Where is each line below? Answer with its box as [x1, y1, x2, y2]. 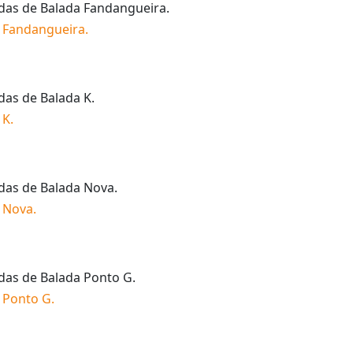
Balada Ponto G [40, 268, 132, 286]
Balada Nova [40, 178, 114, 196]
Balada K [40, 88, 91, 106]
